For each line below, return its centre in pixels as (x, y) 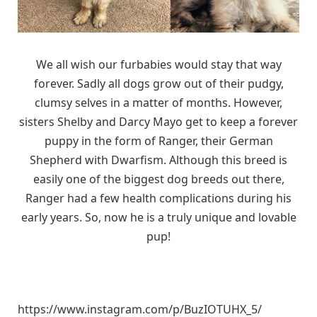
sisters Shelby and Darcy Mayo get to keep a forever (158, 121)
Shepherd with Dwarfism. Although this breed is (158, 160)
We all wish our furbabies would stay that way (158, 64)
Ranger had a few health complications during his (158, 198)
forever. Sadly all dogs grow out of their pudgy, (158, 83)
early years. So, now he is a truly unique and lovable (158, 217)
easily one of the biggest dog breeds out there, (158, 179)
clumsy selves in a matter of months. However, (158, 102)
